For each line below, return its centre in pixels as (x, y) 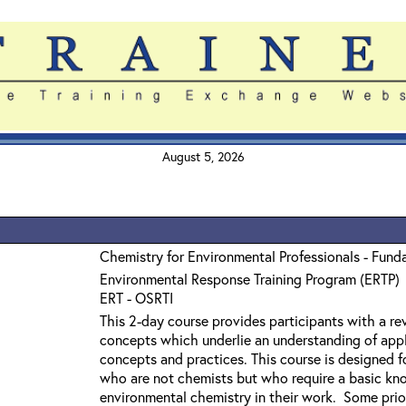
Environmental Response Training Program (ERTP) (250, 279)
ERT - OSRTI (136, 298)
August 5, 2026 (203, 156)
